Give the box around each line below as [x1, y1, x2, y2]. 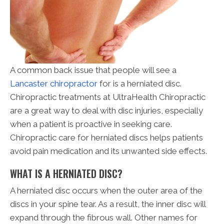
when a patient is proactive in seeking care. [10, 118, 172, 129]
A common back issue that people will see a [10, 64, 176, 75]
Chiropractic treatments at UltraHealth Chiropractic [10, 91, 205, 102]
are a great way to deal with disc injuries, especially [10, 105, 203, 115]
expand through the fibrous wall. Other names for [10, 212, 197, 222]
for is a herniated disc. [97, 78, 181, 88]
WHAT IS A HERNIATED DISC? [10, 165, 122, 181]
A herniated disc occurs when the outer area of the [10, 185, 202, 195]
